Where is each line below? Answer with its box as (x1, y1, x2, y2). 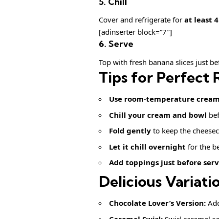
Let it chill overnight (109, 141, 186, 152)
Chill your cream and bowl (109, 109, 207, 120)
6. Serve (99, 38, 133, 50)
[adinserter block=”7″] (99, 27, 172, 37)
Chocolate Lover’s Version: (109, 198, 206, 208)
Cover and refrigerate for (99, 15, 184, 25)
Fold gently (109, 126, 151, 136)
